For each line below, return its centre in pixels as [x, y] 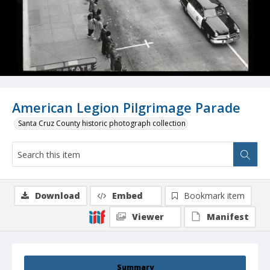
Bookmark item [214, 196]
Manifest [228, 217]
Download [58, 196]
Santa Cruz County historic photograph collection [102, 124]
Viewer [148, 217]
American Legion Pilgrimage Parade [126, 108]
